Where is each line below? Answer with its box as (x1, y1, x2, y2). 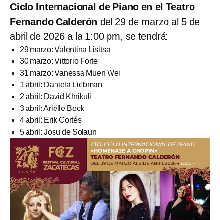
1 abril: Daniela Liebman (20, 80, 102, 89)
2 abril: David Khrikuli (20, 92, 92, 101)
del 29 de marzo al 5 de (97, 16, 200, 27)
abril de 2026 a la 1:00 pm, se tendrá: (10, 30, 169, 42)
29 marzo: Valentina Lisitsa (20, 45, 110, 54)
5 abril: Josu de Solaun (20, 127, 97, 136)
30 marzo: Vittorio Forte (20, 56, 98, 65)
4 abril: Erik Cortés (20, 115, 82, 124)
